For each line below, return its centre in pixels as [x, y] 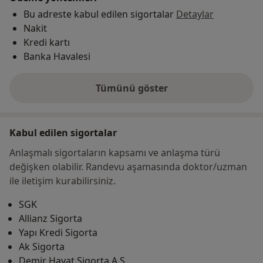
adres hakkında [167, 94]
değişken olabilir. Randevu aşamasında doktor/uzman [128, 167]
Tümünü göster [131, 88]
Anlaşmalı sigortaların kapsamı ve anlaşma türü [115, 153]
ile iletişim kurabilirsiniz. [63, 181]
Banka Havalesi [57, 57]
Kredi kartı [47, 43]
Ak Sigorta [42, 247]
